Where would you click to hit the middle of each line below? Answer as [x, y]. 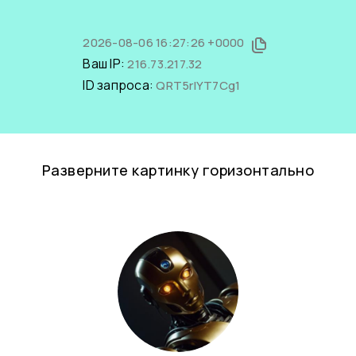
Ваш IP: [105, 64]
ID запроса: [120, 85]
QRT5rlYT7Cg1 [198, 85]
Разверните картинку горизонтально [178, 170]
